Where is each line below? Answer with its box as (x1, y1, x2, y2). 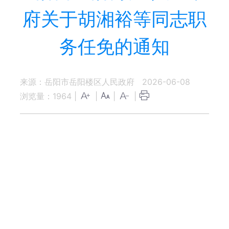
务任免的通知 (59, 35, 170, 58)
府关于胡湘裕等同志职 (22, 8, 207, 30)
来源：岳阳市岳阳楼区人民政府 (20, 77, 134, 87)
